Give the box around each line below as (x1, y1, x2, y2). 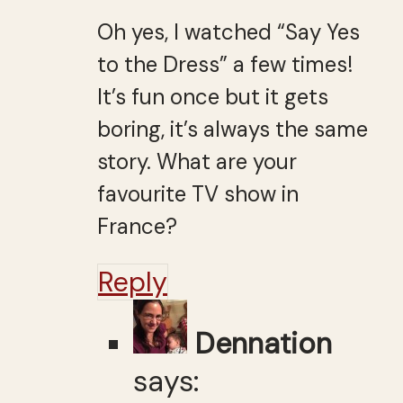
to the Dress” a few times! (97, 49, 353, 78)
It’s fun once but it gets (97, 82, 328, 111)
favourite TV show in (97, 179, 299, 208)
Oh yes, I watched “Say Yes (97, 17, 360, 46)
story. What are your (97, 147, 297, 175)
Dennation (195, 324, 332, 363)
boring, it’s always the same (97, 114, 368, 143)
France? (97, 211, 177, 240)
